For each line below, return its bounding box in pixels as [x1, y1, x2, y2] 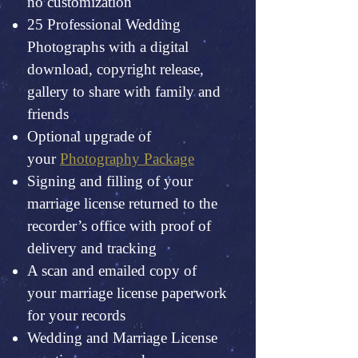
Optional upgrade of [27, 128, 151, 145]
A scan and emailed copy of [27, 262, 197, 279]
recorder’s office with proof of [27, 217, 211, 234]
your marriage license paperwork [27, 284, 227, 301]
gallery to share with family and [27, 83, 221, 100]
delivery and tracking [27, 240, 157, 257]
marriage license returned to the [27, 195, 217, 212]
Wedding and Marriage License [27, 329, 217, 346]
